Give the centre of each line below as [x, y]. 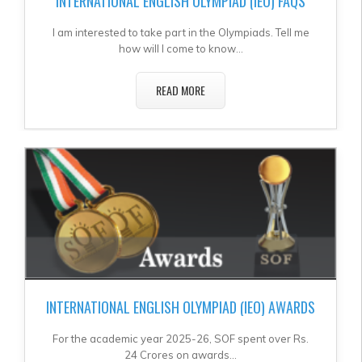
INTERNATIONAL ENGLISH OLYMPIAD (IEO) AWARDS [181, 307]
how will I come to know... [181, 48]
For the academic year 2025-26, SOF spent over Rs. [181, 338]
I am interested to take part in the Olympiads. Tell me [181, 32]
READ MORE [181, 90]
